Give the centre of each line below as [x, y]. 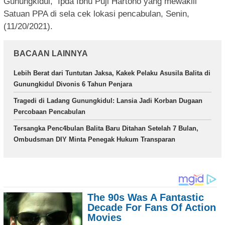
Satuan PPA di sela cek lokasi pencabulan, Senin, [96, 14]
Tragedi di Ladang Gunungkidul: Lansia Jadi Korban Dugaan [108, 100]
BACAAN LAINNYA [51, 53]
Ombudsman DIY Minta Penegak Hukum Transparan [94, 139]
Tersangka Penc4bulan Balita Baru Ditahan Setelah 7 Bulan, [106, 128]
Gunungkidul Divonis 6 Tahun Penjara [73, 84]
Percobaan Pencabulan [49, 111]
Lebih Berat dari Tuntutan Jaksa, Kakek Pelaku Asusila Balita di [112, 73]
